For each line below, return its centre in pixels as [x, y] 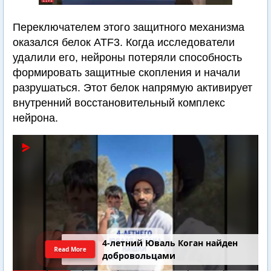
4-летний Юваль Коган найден [170, 243]
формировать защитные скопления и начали [126, 73]
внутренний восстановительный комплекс [119, 103]
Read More [70, 249]
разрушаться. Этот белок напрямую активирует [132, 88]
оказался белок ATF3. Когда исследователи [124, 42]
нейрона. [35, 118]
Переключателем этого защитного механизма [129, 27]
